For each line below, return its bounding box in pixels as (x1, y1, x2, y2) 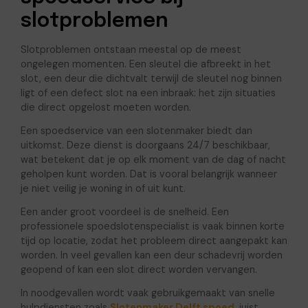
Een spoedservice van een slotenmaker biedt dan (20, 124, 252, 137)
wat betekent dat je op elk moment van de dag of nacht (20, 153, 286, 166)
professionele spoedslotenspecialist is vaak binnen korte (20, 220, 285, 233)
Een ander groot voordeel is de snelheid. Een (20, 206, 229, 219)
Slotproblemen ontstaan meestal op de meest (20, 43, 241, 56)
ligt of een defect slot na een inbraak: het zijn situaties (20, 87, 276, 100)
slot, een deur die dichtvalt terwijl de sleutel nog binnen (20, 72, 282, 85)
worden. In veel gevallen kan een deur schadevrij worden (20, 249, 283, 262)
